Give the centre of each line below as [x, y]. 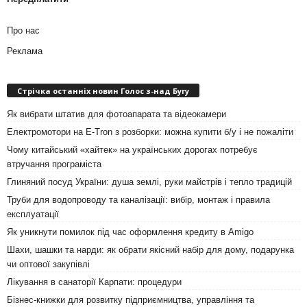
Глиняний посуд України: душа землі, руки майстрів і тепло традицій [149, 182]
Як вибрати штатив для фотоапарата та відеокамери [116, 114]
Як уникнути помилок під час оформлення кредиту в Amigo [130, 232]
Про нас [23, 30]
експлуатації [33, 214]
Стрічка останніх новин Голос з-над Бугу [103, 91]
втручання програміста [54, 164]
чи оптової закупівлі [48, 265]
